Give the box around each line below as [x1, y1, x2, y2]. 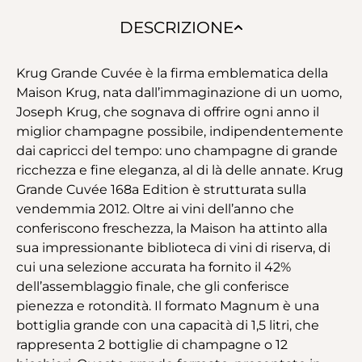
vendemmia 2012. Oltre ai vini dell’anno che [16, 200, 294, 217]
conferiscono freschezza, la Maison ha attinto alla [16, 220, 327, 236]
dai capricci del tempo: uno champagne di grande [16, 142, 338, 158]
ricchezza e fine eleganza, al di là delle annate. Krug [16, 162, 343, 178]
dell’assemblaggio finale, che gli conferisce [16, 278, 289, 294]
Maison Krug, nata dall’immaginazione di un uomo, [16, 84, 342, 100]
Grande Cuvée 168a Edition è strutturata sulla [16, 181, 306, 197]
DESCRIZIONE [119, 17, 234, 37]
